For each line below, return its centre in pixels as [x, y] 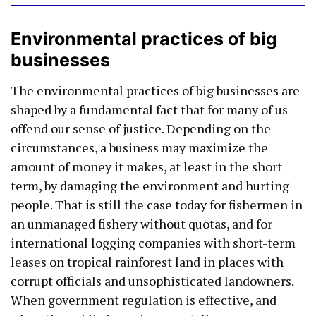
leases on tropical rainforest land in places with [147, 261]
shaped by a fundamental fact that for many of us [149, 109]
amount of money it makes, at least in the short [146, 166]
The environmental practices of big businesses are [155, 90]
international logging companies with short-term [153, 242]
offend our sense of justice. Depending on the [141, 128]
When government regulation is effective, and [144, 299]
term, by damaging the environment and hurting [150, 185]
